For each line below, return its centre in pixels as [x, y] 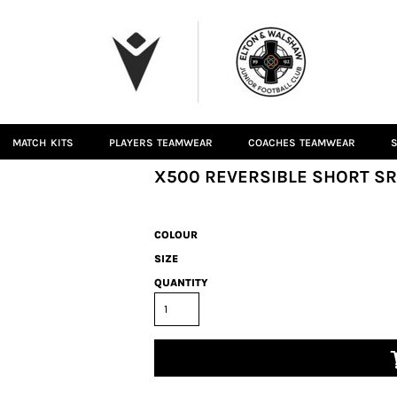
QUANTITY [181, 283]
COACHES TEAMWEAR [302, 143]
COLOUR [176, 235]
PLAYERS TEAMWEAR [160, 143]
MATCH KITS [43, 143]
